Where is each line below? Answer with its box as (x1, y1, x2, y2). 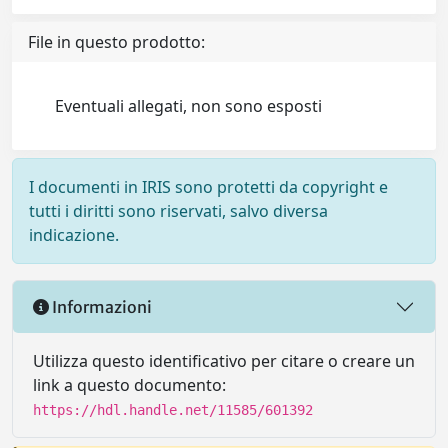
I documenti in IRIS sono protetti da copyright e (29, 176, 388, 198)
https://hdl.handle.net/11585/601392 (33, 402, 313, 418)
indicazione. (29, 224, 119, 246)
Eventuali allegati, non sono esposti (55, 95, 323, 117)
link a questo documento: (33, 374, 226, 396)
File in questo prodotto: (28, 31, 205, 53)
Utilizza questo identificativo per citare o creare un (33, 350, 415, 372)
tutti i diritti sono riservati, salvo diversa (29, 200, 328, 222)
